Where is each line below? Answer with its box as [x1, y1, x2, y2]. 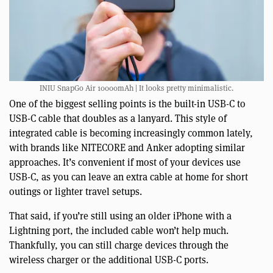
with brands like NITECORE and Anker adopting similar [9, 141, 245, 155]
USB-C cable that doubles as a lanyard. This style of [9, 112, 227, 126]
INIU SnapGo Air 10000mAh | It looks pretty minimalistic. [40, 83, 233, 94]
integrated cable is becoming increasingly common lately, [9, 127, 253, 140]
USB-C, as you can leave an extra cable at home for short [9, 171, 248, 184]
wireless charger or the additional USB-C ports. [9, 253, 208, 267]
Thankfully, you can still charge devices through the [9, 239, 229, 252]
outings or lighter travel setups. [9, 185, 142, 199]
